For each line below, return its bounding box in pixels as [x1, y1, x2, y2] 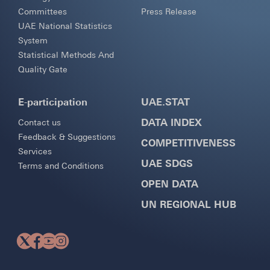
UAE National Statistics [18, 17, 112, 33]
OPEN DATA [141, 174, 198, 192]
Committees [18, 3, 67, 19]
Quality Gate [18, 61, 67, 77]
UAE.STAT [141, 92, 190, 110]
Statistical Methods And [18, 46, 114, 62]
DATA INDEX [141, 113, 202, 131]
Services [18, 143, 52, 159]
